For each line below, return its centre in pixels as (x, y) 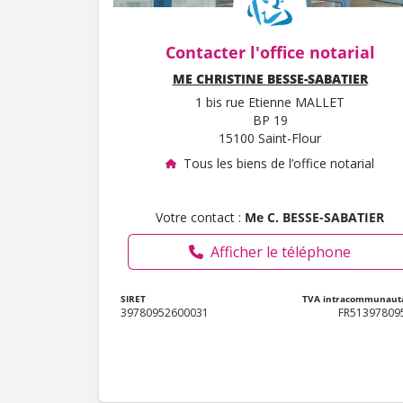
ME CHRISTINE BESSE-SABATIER (270, 79)
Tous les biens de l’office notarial (279, 164)
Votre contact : (200, 218)
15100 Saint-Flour (270, 139)
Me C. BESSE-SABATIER (314, 218)
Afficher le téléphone (281, 252)
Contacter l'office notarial (270, 53)
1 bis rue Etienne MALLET (270, 103)
